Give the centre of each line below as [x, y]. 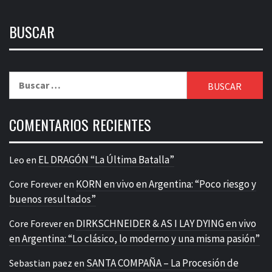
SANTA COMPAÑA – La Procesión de [162, 263]
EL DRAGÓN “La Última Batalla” [106, 160]
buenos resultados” [53, 199]
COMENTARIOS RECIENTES [80, 125]
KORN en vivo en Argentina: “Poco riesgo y [166, 184]
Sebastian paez [41, 263]
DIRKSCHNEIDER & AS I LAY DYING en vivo [166, 224]
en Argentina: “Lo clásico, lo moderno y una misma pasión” [134, 239]
